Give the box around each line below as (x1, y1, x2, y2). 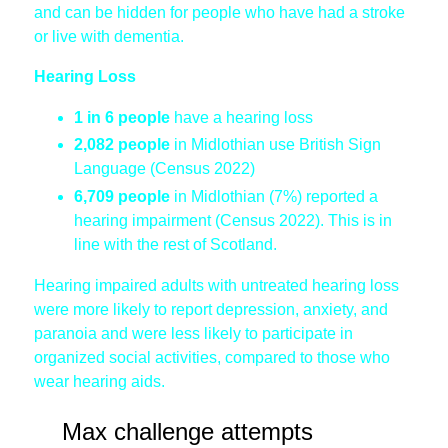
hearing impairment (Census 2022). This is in (74, 211, 392, 229)
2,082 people (74, 136, 174, 154)
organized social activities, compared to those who (34, 349, 390, 367)
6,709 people (74, 187, 170, 205)
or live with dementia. (34, 27, 184, 45)
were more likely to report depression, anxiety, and (34, 301, 388, 319)
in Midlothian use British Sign (174, 136, 381, 154)
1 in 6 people (74, 109, 174, 127)
